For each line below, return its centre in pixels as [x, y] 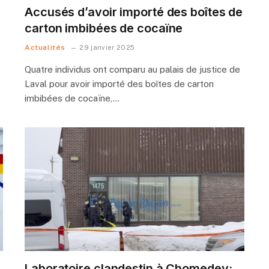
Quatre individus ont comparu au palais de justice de [132, 69]
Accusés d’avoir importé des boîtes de [134, 12]
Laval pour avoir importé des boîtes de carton [119, 83]
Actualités [45, 47]
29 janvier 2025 [107, 47]
